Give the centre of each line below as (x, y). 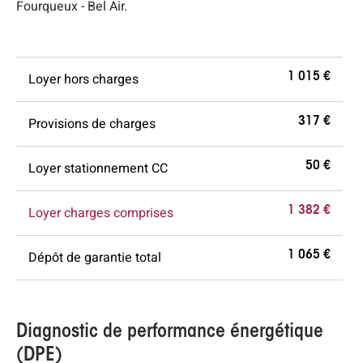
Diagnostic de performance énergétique (170, 333)
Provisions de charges (92, 124)
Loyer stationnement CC (98, 169)
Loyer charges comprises (101, 214)
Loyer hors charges (83, 80)
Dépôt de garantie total (95, 258)
